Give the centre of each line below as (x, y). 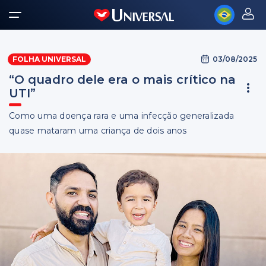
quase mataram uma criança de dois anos (98, 131)
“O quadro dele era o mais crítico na (122, 80)
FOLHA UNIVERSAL (49, 59)
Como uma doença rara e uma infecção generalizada (121, 116)
